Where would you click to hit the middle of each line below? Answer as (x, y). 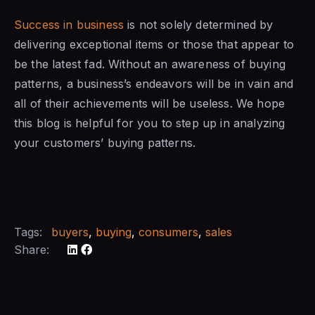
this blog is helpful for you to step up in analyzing (150, 123)
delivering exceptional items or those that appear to (154, 45)
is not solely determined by (199, 25)
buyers (70, 232)
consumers (168, 232)
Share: (32, 250)
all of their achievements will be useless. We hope (150, 104)
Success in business (69, 25)
